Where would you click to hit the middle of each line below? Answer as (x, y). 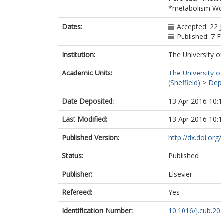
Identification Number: (97, 210)
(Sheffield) (184, 83)
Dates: (72, 26)
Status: (73, 156)
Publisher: (77, 174)
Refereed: (77, 192)
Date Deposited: (88, 101)
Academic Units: (87, 73)
